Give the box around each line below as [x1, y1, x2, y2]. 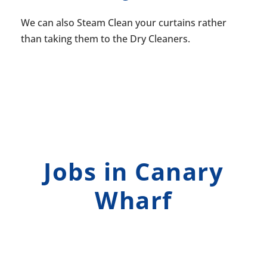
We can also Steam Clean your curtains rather [21, 16, 226, 30]
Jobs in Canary [44, 155, 223, 188]
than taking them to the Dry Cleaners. [21, 32, 190, 46]
